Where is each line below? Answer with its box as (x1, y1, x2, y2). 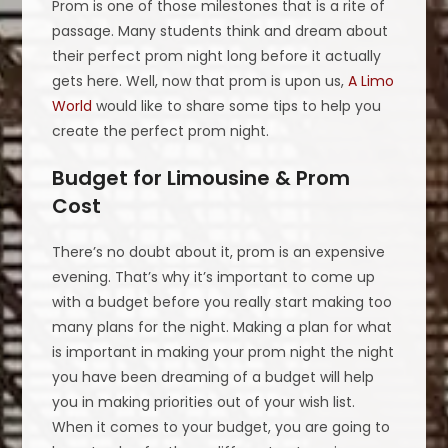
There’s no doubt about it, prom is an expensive (52, 241, 386, 262)
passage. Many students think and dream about (52, 20, 389, 41)
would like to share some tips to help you (92, 95, 382, 116)
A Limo (348, 70, 395, 91)
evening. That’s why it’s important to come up (52, 266, 376, 287)
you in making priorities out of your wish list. (52, 391, 356, 412)
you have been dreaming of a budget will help (52, 366, 375, 387)
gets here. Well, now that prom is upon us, (52, 70, 349, 91)
